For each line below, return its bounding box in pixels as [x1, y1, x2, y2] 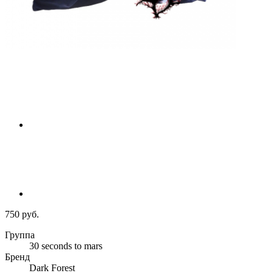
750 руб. [5, 209, 39, 220]
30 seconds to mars [29, 241, 102, 252]
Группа [5, 230, 35, 241]
